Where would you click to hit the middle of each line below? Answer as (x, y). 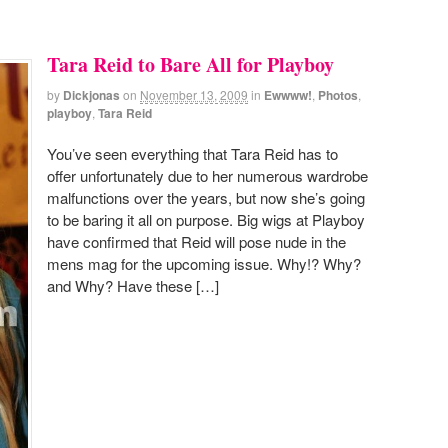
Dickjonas (91, 94)
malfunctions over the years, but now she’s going (206, 198)
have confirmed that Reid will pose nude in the (196, 242)
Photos (338, 94)
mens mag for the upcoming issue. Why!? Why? (204, 264)
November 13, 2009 (194, 94)
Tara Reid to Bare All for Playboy (190, 64)
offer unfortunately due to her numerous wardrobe (207, 176)
